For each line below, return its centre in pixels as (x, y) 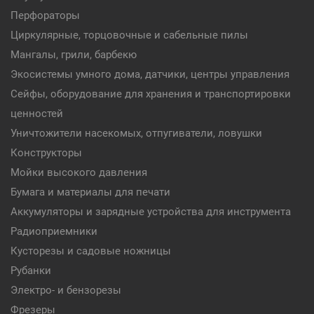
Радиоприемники (54, 231)
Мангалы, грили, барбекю (74, 55)
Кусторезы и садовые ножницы (91, 251)
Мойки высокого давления (79, 172)
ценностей (37, 114)
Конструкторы (46, 153)
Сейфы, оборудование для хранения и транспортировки (151, 94)
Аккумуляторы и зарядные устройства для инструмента (151, 212)
